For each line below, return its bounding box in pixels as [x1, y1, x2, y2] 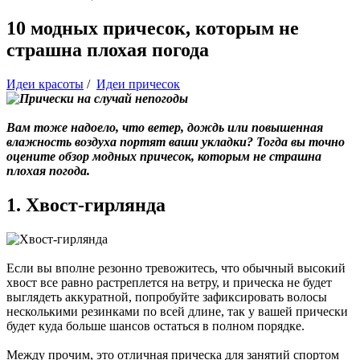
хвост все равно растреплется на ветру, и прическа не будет [6, 275, 332, 289]
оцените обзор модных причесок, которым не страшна [6, 149, 321, 163]
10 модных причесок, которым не [6, 17, 299, 39]
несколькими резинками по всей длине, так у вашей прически [6, 304, 348, 318]
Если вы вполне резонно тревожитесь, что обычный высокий [6, 260, 346, 275]
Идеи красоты [6, 76, 84, 91]
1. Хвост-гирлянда [6, 194, 166, 215]
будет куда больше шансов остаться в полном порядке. [6, 318, 305, 333]
